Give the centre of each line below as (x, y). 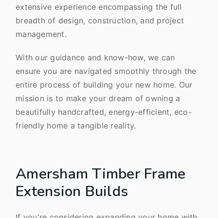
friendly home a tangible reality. (76, 126)
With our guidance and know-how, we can (95, 57)
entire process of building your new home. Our (104, 85)
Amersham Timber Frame (101, 174)
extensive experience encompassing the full (99, 7)
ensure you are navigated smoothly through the (106, 71)
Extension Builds (72, 191)
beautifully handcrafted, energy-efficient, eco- (104, 112)
